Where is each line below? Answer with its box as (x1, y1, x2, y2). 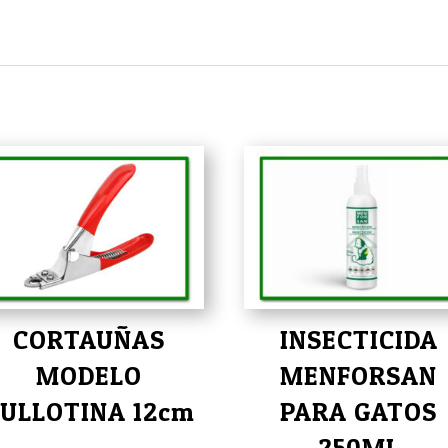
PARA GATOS (280, 396, 438, 428)
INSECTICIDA (279, 324, 438, 356)
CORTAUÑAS (13, 324, 166, 356)
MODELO (36, 360, 143, 392)
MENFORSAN (280, 360, 438, 392)
